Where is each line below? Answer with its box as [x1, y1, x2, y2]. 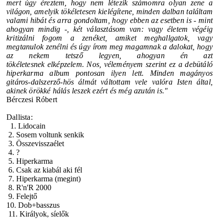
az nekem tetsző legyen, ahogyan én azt [6, 51, 213, 60]
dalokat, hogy [169, 42, 213, 51]
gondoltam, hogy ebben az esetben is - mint [73, 16, 213, 24]
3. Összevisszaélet [6, 139, 64, 148]
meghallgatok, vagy [144, 33, 213, 42]
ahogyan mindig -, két [6, 24, 87, 33]
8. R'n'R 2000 [6, 183, 51, 192]
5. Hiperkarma [6, 156, 55, 165]
